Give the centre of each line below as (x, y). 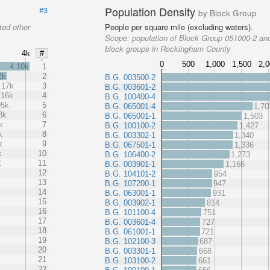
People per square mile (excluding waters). (179, 27)
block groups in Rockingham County (168, 49)
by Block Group (228, 13)
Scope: (119, 38)
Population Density (152, 12)
